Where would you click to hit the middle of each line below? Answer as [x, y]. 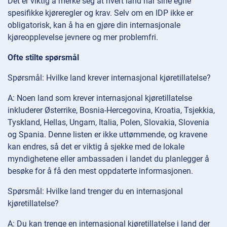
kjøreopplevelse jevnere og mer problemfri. [83, 37]
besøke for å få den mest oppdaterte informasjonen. [100, 171]
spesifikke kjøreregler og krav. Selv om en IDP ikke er [100, 13]
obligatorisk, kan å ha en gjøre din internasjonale [94, 25]
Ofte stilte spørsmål [43, 58]
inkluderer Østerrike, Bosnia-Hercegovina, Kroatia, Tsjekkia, [111, 110]
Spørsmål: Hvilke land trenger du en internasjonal [95, 192]
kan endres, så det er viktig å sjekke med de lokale [96, 147]
